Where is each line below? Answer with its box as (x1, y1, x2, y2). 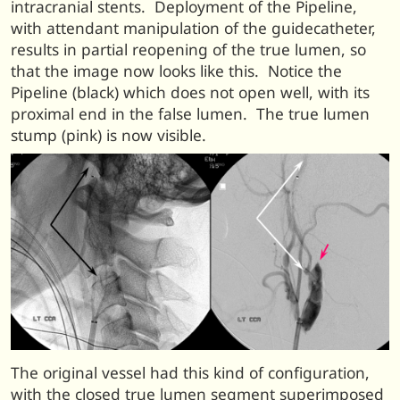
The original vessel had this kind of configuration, (11, 362, 370, 384)
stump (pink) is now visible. (11, 124, 206, 146)
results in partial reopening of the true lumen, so (11, 38, 366, 60)
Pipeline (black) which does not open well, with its (11, 81, 370, 103)
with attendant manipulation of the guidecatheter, (11, 17, 376, 38)
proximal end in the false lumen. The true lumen (11, 103, 370, 124)
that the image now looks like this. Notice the (11, 60, 342, 81)
